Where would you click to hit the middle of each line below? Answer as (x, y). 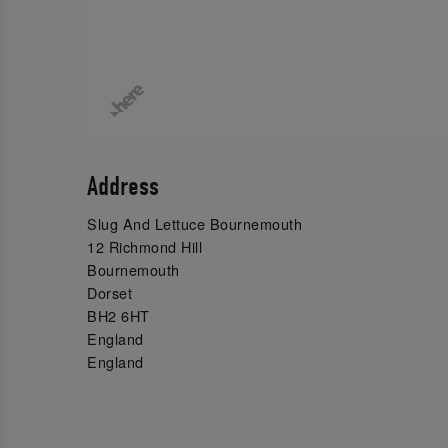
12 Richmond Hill (144, 246)
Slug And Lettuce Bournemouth (194, 223)
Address (123, 186)
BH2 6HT (118, 315)
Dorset (109, 292)
